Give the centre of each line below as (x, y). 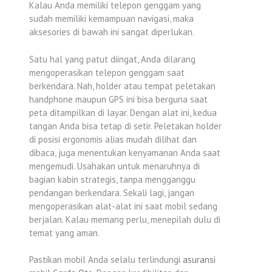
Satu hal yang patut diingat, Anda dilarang (112, 59)
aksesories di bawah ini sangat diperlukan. (112, 32)
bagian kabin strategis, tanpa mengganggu (112, 179)
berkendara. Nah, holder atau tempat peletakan (122, 86)
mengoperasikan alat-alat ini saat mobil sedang (123, 206)
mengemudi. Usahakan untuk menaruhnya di (114, 166)
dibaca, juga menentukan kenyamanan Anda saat (125, 152)
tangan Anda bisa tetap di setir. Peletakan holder (125, 126)
